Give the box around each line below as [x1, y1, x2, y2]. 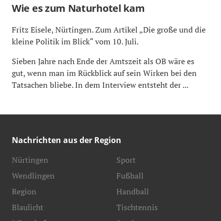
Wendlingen [12, 170, 55, 181]
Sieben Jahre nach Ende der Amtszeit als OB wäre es [12, 55, 194, 67]
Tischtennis [116, 201, 158, 213]
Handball [116, 185, 149, 197]
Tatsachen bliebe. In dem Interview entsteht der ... [12, 79, 188, 90]
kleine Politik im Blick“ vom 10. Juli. [12, 36, 139, 47]
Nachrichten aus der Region [12, 134, 121, 146]
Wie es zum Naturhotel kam [12, 1, 145, 15]
